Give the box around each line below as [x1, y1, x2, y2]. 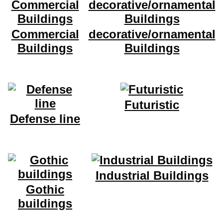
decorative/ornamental [88, 27, 216, 41]
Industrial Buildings [95, 169, 209, 183]
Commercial [11, 27, 79, 41]
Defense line [10, 112, 80, 126]
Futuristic [124, 98, 179, 112]
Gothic [26, 183, 64, 197]
